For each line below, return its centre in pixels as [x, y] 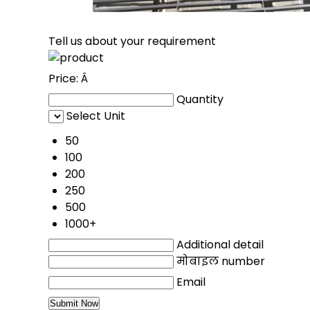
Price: [65, 79]
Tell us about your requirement [132, 42]
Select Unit [96, 116]
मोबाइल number [221, 262]
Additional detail [220, 245]
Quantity [200, 100]
